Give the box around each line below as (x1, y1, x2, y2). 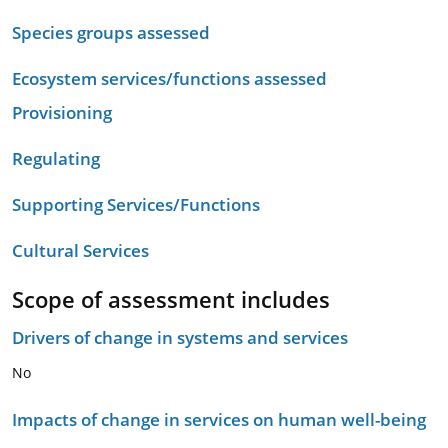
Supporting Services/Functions (12, 193, 260, 216)
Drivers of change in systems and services (12, 326, 348, 349)
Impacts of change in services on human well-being (12, 408, 426, 431)
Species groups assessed (12, 21, 210, 44)
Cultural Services (12, 239, 149, 262)
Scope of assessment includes (12, 284, 330, 314)
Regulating (12, 147, 100, 170)
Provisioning (12, 101, 112, 124)
